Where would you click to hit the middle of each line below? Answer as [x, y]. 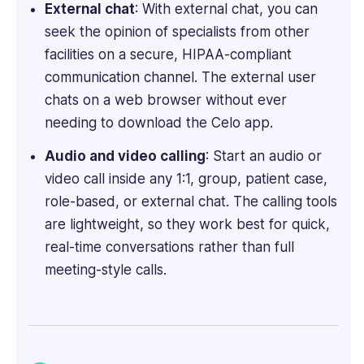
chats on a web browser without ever [165, 100]
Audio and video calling [125, 156]
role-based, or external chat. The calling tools [191, 202]
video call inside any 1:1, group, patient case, [186, 179]
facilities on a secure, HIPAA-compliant [168, 54]
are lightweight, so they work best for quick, [187, 225]
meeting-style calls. [105, 270]
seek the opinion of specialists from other [177, 31]
